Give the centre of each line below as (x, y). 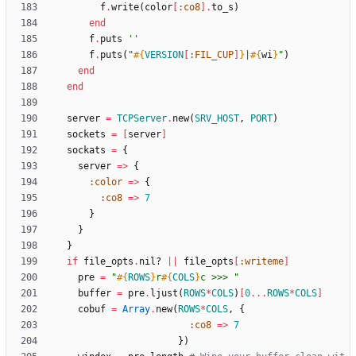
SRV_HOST (217, 119)
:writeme (261, 262)
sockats (86, 151)
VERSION (164, 55)
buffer (95, 294)
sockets (86, 135)
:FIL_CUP (211, 55)
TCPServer (142, 119)
